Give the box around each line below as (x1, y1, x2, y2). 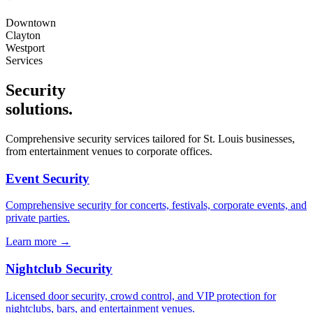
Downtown (6, 17, 56, 29)
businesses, (243, 132, 295, 145)
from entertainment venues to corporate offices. (6, 145, 212, 157)
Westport (6, 42, 45, 54)
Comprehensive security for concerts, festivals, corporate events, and (6, 199, 307, 212)
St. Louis (203, 132, 243, 145)
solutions (6, 100, 68, 119)
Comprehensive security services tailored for (6, 132, 203, 145)
